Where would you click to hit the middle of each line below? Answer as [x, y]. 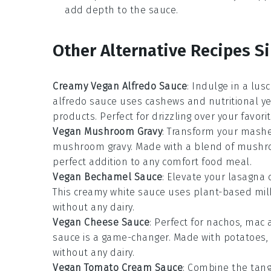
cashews [165, 102]
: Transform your [201, 132]
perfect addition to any [107, 162]
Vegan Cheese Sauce [101, 223]
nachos [223, 223]
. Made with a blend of [184, 147]
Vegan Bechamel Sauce [107, 177]
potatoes [245, 238]
